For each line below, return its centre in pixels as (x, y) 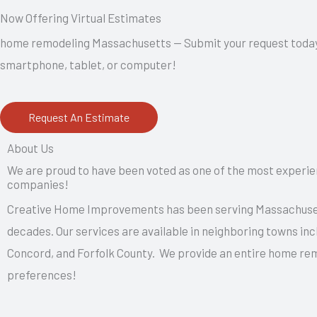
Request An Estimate (79, 117)
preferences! (42, 275)
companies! (38, 184)
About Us (30, 148)
